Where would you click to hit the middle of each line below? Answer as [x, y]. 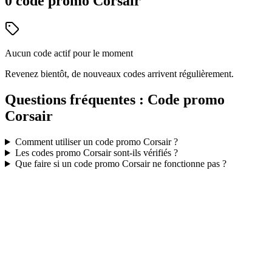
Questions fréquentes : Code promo [115, 100]
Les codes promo [49, 153]
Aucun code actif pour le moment [69, 53]
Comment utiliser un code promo [79, 142]
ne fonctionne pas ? [188, 164]
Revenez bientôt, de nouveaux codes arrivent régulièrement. [119, 74]
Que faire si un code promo [68, 164]
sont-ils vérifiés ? [144, 153]
